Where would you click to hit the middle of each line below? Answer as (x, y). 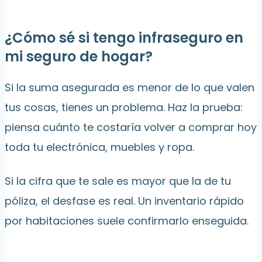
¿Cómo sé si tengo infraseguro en (124, 38)
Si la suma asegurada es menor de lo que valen (130, 88)
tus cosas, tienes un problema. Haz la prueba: (124, 108)
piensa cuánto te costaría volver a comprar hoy (131, 127)
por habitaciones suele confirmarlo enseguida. (127, 221)
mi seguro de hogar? (79, 57)
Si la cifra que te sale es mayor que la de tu (118, 181)
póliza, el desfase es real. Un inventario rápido (124, 201)
